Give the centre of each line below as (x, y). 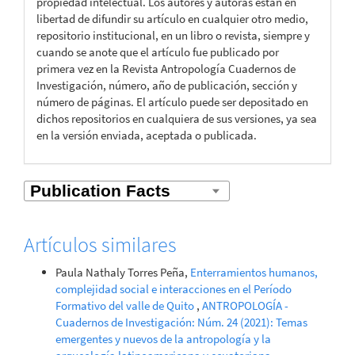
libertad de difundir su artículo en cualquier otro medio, (172, 18)
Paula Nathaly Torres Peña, (123, 273)
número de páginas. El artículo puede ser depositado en (172, 101)
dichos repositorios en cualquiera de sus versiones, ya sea (177, 118)
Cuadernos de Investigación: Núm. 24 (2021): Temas (181, 323)
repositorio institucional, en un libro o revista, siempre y (173, 35)
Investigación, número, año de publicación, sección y (167, 85)
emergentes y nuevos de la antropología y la (163, 339)
